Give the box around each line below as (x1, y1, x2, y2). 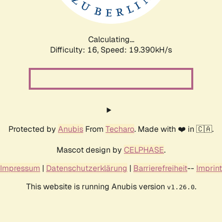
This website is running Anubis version (26, 181, 167, 192)
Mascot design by (56, 144, 124, 155)
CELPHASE (124, 144, 164, 155)
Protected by (8, 123, 58, 134)
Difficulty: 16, (50, 44, 101, 55)
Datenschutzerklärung (46, 163, 127, 173)
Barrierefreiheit (133, 163, 187, 173)
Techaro (106, 123, 134, 134)
